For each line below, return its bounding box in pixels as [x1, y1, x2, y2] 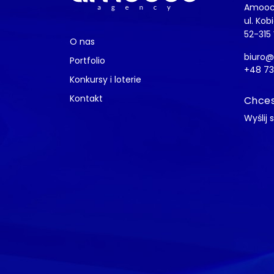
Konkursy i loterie [70, 73, 141, 86]
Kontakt [70, 92, 103, 105]
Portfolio [70, 54, 105, 67]
